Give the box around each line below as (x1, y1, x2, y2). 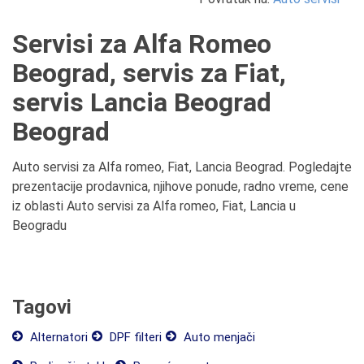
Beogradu (12, 218, 67, 233)
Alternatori (27, 330, 88, 344)
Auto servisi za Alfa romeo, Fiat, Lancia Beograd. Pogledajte (12, 159, 352, 175)
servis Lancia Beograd (12, 87, 271, 118)
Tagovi (12, 296, 71, 318)
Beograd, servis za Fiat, (12, 58, 286, 89)
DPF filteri (106, 330, 162, 344)
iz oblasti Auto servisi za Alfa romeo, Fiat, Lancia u (12, 198, 296, 214)
